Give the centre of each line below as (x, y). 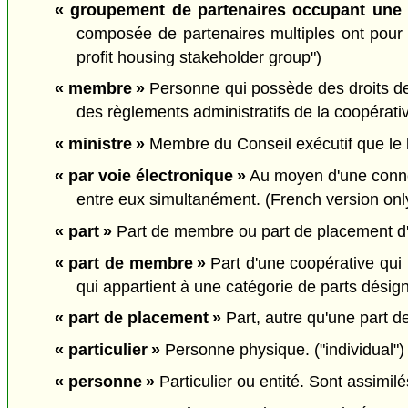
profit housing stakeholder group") (199, 57)
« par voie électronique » (150, 175)
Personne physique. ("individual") (282, 350)
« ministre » (99, 144)
